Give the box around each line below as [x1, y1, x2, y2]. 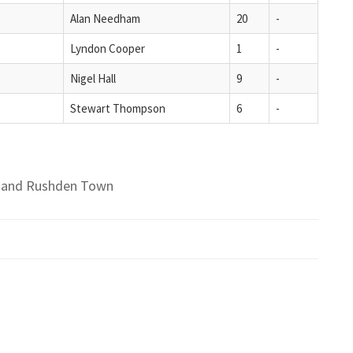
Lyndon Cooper [70, 40, 145, 56]
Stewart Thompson [70, 100, 165, 116]
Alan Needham [70, 10, 140, 26]
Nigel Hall [70, 70, 116, 86]
